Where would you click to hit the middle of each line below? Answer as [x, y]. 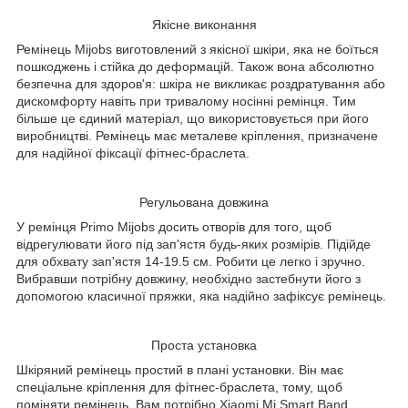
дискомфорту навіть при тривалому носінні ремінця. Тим [186, 102]
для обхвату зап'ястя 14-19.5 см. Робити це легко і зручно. [191, 262]
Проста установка [204, 346]
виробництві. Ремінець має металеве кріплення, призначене [197, 136]
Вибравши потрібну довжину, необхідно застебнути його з [189, 279]
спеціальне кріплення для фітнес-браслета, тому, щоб [179, 388]
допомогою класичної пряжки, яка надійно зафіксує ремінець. [201, 296]
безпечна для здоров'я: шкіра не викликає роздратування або [201, 84]
